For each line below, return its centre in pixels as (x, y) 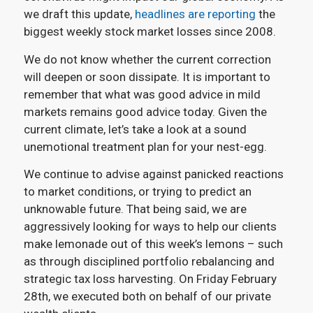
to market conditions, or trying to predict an (137, 192)
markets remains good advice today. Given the (145, 111)
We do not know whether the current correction (147, 59)
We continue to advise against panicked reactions (153, 174)
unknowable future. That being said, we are (135, 209)
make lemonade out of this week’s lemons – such (153, 244)
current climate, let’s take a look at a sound (135, 129)
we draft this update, (79, 14)
